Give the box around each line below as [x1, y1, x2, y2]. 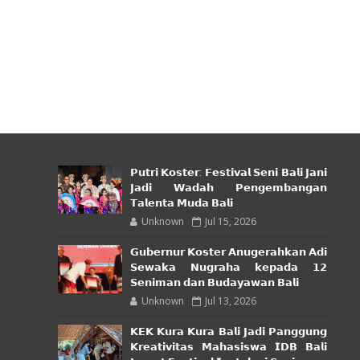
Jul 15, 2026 [205, 215, 256, 229]
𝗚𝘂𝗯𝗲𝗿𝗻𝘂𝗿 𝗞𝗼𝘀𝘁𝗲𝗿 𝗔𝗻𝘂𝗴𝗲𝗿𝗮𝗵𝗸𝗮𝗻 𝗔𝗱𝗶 [130, 246, 327, 260]
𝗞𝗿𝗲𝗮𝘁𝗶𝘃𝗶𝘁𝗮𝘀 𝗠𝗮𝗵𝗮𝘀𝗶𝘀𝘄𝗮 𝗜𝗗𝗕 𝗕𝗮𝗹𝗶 [130, 341, 327, 354]
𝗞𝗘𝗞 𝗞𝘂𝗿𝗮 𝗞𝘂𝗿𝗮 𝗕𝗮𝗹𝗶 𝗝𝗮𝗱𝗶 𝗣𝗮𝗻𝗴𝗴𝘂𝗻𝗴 [130, 325, 327, 339]
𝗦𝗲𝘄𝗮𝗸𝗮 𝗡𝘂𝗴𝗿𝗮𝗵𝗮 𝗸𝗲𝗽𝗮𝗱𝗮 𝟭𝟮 [130, 261, 327, 275]
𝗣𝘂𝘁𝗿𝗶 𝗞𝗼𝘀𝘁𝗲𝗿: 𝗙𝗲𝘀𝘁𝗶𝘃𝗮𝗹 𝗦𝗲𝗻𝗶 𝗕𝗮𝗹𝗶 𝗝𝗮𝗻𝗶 [130, 166, 327, 180]
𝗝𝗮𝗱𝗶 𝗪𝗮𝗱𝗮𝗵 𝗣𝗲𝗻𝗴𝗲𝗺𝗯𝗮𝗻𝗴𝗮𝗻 [130, 182, 327, 195]
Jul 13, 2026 [205, 294, 256, 309]
